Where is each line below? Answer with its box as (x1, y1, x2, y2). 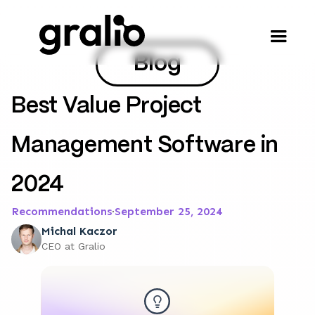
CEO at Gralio (41, 240, 105, 252)
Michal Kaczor (41, 224, 117, 238)
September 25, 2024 (115, 205, 222, 218)
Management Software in (11, 135, 279, 156)
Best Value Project (11, 96, 202, 117)
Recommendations (11, 205, 112, 218)
